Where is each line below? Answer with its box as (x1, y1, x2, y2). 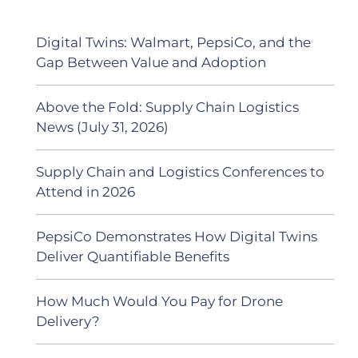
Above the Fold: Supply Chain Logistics (36, 98, 299, 115)
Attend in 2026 (36, 183, 135, 200)
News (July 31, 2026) (36, 118, 169, 135)
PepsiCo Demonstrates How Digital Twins (36, 228, 317, 245)
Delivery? (36, 312, 100, 329)
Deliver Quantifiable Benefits (36, 248, 229, 265)
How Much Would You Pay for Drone (36, 292, 283, 309)
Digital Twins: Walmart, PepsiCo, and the (36, 34, 311, 50)
